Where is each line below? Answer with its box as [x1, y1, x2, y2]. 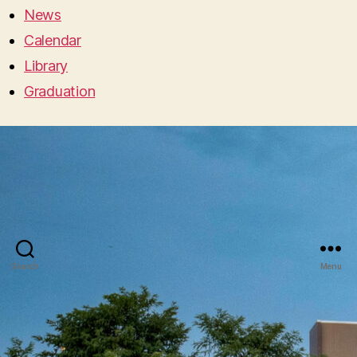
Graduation [24, 83, 96, 100]
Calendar [24, 32, 81, 49]
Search [11, 261, 39, 271]
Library [24, 57, 69, 75]
